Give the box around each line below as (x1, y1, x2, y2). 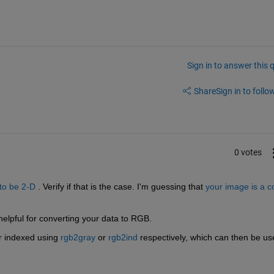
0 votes (234, 147, 262, 158)
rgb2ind (108, 232, 138, 242)
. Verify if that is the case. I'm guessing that (35, 181, 203, 191)
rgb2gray (60, 232, 95, 242)
